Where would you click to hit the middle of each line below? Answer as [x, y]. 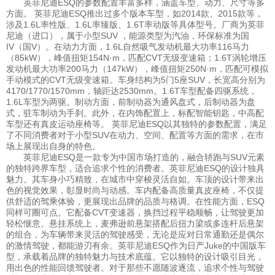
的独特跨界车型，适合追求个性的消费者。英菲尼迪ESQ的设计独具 [135, 168]
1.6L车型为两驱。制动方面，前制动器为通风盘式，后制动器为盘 [131, 102]
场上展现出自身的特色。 [53, 146]
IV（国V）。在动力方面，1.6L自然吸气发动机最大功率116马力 [128, 47]
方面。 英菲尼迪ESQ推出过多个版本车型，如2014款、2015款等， [135, 14]
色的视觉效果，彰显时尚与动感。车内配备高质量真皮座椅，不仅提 [135, 191]
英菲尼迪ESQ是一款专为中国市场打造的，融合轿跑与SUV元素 [135, 157]
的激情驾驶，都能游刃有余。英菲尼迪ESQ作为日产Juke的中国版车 [136, 246]
